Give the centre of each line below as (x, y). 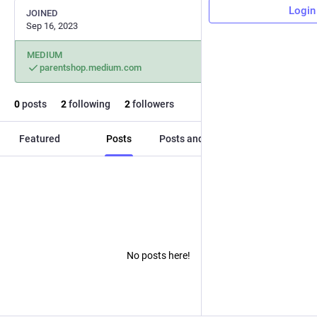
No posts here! (158, 255)
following (88, 104)
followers (152, 104)
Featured (40, 139)
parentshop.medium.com (91, 68)
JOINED (42, 13)
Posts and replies (198, 139)
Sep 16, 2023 (52, 26)
